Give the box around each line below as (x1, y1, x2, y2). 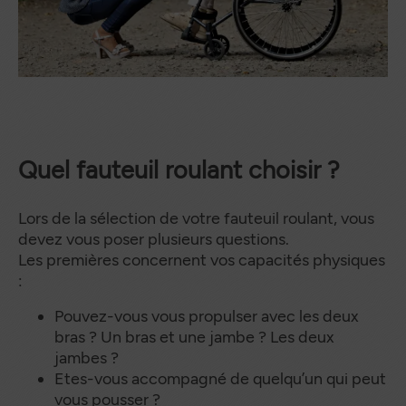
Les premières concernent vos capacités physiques (18, 250, 385, 271)
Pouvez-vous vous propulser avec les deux (54, 306, 359, 327)
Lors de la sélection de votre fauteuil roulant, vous (18, 208, 374, 229)
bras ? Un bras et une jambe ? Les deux (54, 327, 334, 348)
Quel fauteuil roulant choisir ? (18, 155, 340, 186)
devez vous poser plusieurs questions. (18, 229, 293, 250)
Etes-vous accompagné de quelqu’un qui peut (54, 369, 386, 390)
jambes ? (54, 348, 122, 369)
